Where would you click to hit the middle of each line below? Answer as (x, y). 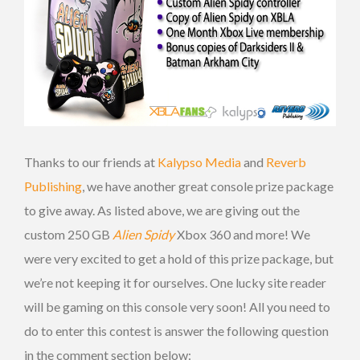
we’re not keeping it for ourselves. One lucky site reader (175, 283)
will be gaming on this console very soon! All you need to (177, 307)
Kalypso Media (199, 162)
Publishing (53, 186)
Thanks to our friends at (91, 162)
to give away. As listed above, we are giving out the (162, 211)
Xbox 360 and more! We (242, 235)
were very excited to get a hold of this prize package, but (179, 259)
